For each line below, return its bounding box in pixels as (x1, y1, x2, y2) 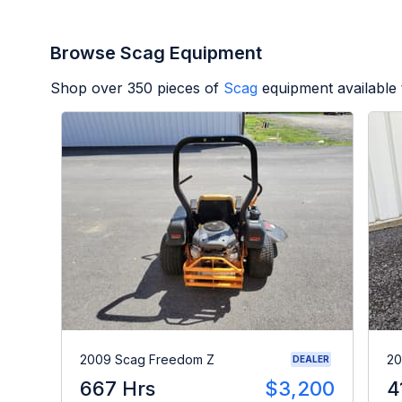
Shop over (50, 79, 127, 98)
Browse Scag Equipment (50, 42, 262, 65)
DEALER (293, 354, 329, 365)
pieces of (153, 79, 219, 98)
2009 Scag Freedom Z (80, 351, 214, 367)
